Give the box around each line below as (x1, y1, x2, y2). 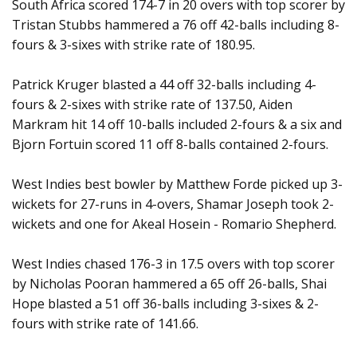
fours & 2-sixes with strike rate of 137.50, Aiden (12, 96, 292, 114)
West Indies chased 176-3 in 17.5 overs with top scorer (12, 255, 335, 273)
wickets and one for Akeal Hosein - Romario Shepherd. (12, 215, 336, 233)
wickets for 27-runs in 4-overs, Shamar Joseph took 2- (12, 195, 334, 214)
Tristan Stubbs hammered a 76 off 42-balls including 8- (12, 16, 339, 34)
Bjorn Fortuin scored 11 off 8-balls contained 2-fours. (12, 135, 328, 154)
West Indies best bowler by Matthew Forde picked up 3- (12, 175, 343, 194)
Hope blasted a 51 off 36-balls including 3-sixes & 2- (12, 295, 319, 313)
